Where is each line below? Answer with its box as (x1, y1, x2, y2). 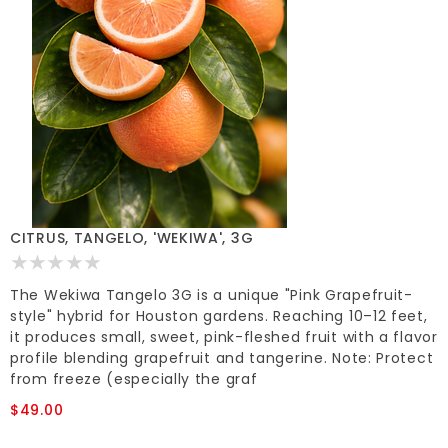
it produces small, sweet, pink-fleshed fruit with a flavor (10, 327, 438, 347)
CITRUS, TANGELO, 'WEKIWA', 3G (10, 228, 254, 248)
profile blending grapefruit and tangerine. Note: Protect (10, 348, 434, 368)
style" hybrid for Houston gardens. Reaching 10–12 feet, (10, 306, 428, 326)
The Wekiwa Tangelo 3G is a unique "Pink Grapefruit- (10, 285, 413, 305)
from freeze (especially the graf (10, 369, 258, 389)
